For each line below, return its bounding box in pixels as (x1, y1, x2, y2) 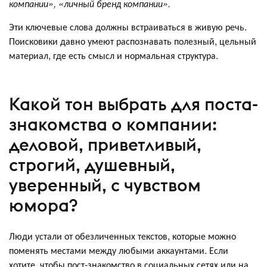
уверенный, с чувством (9, 173, 201, 196)
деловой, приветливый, (9, 133, 201, 156)
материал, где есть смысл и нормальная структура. (9, 48, 218, 63)
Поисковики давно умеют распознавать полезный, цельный (9, 34, 256, 48)
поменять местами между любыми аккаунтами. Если (9, 243, 228, 257)
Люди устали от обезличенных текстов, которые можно (9, 229, 236, 243)
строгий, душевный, (9, 153, 175, 176)
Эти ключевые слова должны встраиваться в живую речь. (9, 20, 247, 34)
